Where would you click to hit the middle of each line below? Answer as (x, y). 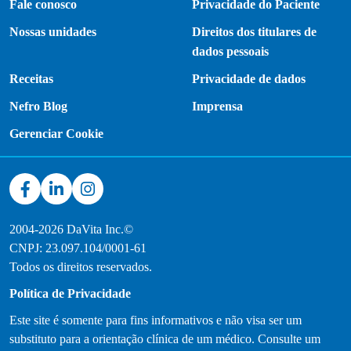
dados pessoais (231, 52)
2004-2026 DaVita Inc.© (71, 230)
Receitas (31, 79)
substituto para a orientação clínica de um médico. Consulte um (165, 339)
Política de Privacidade (70, 294)
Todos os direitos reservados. (81, 267)
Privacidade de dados (249, 79)
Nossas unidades (53, 32)
